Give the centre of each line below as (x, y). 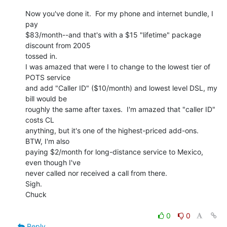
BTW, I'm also (47, 141)
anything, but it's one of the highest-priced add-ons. (112, 130)
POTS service (48, 77)
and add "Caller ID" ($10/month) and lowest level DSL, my (121, 88)
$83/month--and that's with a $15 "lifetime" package (113, 34)
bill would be (46, 98)
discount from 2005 (58, 45)
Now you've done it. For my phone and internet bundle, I (119, 13)
